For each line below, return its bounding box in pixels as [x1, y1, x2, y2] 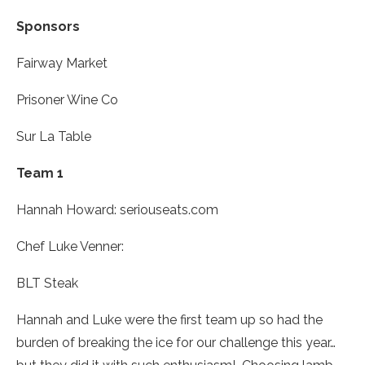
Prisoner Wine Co [16, 92, 118, 108]
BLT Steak [16, 275, 78, 292]
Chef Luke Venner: [16, 239, 124, 255]
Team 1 [16, 165, 64, 182]
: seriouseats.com [114, 202, 218, 218]
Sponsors [16, 19, 80, 35]
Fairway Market [16, 55, 108, 72]
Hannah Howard [16, 202, 114, 218]
